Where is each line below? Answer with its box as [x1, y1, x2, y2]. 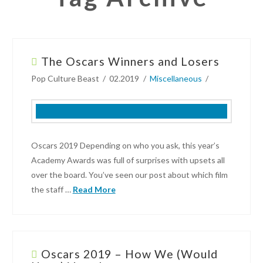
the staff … [31, 184, 73, 195]
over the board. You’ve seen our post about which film [31, 170, 228, 180]
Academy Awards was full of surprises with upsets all [31, 155, 225, 166]
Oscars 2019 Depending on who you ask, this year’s [31, 140, 220, 151]
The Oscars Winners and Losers [41, 55, 220, 69]
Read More [72, 184, 116, 195]
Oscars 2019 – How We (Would [41, 247, 218, 261]
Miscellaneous [149, 73, 202, 84]
